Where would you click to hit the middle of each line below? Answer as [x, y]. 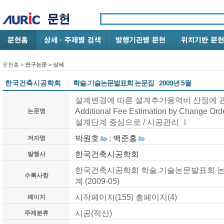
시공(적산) [93, 213]
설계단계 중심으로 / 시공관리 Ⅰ [132, 122]
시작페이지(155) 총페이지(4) [126, 197]
